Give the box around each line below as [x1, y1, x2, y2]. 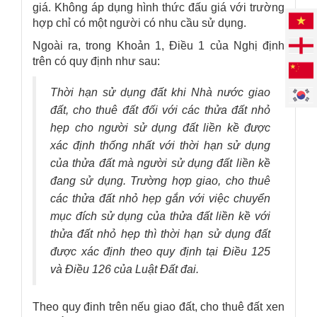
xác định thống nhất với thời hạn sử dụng [50, 139, 270, 151]
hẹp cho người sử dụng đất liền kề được [50, 121, 270, 134]
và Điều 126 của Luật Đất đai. [50, 263, 199, 275]
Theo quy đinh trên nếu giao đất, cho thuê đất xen [33, 300, 284, 313]
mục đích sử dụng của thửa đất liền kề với [50, 209, 270, 222]
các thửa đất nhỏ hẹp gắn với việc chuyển [50, 192, 270, 204]
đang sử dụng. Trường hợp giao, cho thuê [50, 174, 270, 187]
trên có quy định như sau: [33, 54, 160, 67]
